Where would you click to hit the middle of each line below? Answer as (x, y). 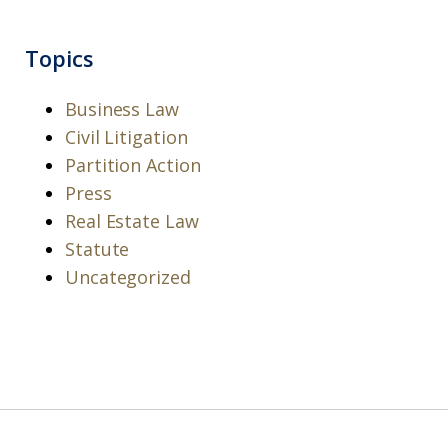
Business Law (122, 109)
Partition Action (133, 165)
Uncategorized (128, 277)
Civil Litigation (126, 137)
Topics (59, 58)
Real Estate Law (132, 221)
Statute (97, 249)
